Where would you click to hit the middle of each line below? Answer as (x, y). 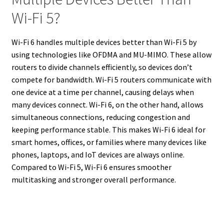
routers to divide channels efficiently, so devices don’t (102, 67)
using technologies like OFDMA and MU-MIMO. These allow (111, 54)
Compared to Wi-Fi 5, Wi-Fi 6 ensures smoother (91, 167)
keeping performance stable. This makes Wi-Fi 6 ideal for (108, 129)
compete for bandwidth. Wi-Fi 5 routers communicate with (111, 79)
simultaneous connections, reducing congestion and (100, 117)
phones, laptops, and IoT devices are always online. (98, 154)
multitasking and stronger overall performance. (93, 179)
